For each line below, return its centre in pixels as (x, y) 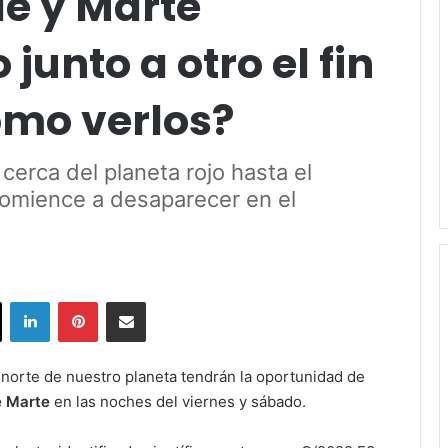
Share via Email (161, 300)
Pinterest (125, 300)
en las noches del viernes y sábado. (178, 401)
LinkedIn (75, 300)
